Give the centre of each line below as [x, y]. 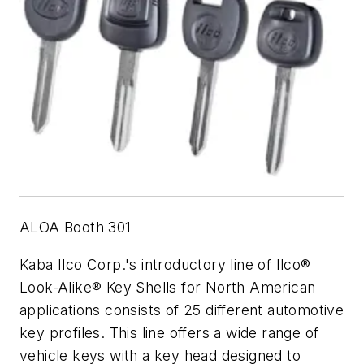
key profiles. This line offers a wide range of [169, 332]
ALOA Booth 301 [76, 227]
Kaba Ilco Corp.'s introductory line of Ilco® [165, 264]
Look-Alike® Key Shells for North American [168, 287]
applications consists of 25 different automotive [182, 310]
